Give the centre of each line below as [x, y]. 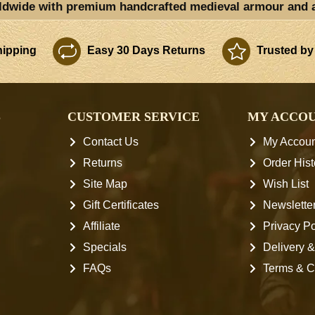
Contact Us [111, 142]
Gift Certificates [121, 205]
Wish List [285, 184]
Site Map [105, 184]
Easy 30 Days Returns [145, 50]
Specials [105, 247]
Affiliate [102, 226]
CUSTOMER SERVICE [134, 117]
